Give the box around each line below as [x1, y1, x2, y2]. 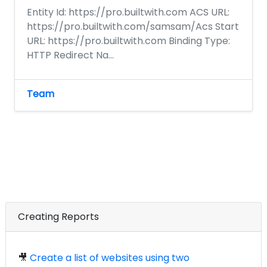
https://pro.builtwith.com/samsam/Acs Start [27, 19, 239, 33]
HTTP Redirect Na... [27, 48, 114, 62]
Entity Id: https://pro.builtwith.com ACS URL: [27, 5, 229, 19]
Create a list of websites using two [30, 250, 190, 265]
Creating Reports [18, 209, 99, 223]
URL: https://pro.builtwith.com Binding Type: [27, 33, 230, 48]
